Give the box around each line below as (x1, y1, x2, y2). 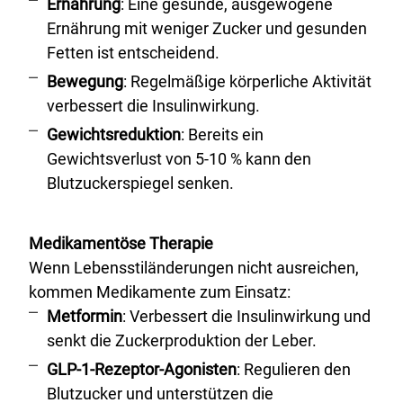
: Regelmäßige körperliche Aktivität (123, 72, 372, 91)
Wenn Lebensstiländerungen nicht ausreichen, (29, 258, 359, 277)
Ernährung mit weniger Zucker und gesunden (47, 19, 367, 38)
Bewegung (47, 72, 123, 91)
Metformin (47, 307, 122, 326)
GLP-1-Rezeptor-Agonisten (47, 360, 237, 379)
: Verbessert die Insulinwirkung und (122, 307, 371, 326)
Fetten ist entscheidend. (47, 43, 219, 62)
